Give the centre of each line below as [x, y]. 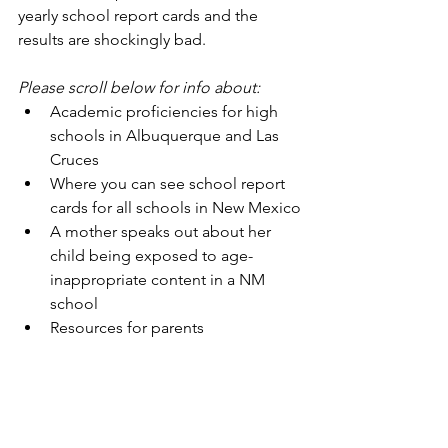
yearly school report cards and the [140, 15]
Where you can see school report [169, 183]
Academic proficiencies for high [166, 111]
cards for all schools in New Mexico [175, 207]
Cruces [74, 159]
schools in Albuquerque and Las [166, 135]
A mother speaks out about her [162, 231]
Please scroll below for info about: [139, 87]
